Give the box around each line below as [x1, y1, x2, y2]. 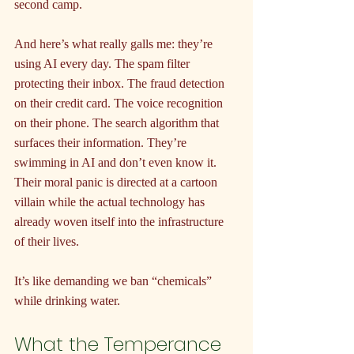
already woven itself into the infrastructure [14, 215, 227, 229]
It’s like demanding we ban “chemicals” [14, 274, 215, 288]
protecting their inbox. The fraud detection [14, 77, 228, 91]
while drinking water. [14, 294, 120, 308]
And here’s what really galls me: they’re [14, 37, 216, 51]
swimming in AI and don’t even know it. [14, 156, 220, 170]
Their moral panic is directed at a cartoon [14, 175, 220, 190]
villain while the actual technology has [14, 195, 208, 209]
